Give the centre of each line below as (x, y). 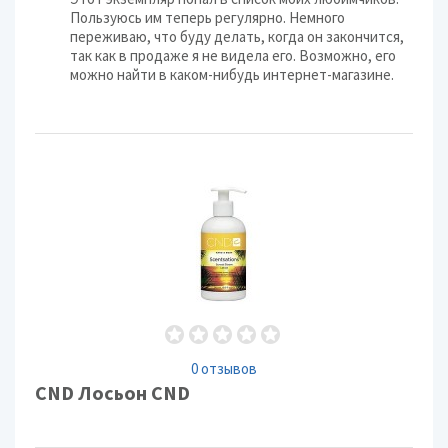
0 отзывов (224, 368)
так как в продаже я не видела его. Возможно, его (233, 55)
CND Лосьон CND (112, 392)
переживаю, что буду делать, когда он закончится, (237, 36)
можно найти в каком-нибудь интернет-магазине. (232, 74)
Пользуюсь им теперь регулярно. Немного (207, 17)
